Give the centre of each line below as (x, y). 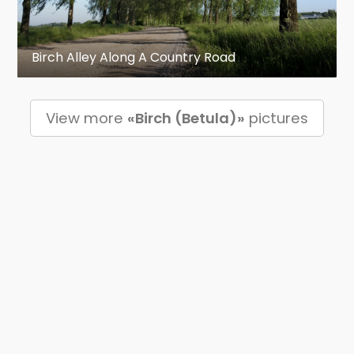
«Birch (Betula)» (186, 118)
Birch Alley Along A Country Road (134, 57)
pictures (277, 118)
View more (87, 118)
